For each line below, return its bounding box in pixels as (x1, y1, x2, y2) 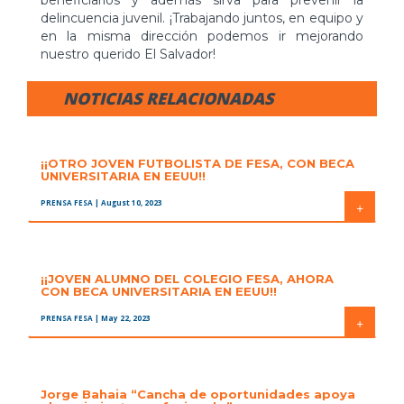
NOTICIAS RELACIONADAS (63, 87, 273, 110)
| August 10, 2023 (95, 197, 162, 208)
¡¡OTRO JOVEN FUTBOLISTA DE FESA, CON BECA (41, 156, 354, 171)
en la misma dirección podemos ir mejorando (41, 28, 363, 45)
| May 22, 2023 (95, 313, 151, 324)
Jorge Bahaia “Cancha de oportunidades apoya (41, 387, 355, 402)
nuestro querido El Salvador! (41, 46, 216, 63)
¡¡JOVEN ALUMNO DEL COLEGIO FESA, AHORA (41, 271, 334, 287)
